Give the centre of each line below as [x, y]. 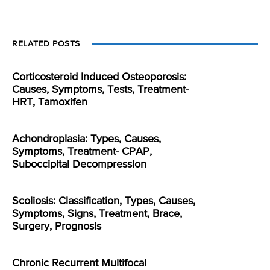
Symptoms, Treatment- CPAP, [82, 152]
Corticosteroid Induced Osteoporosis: [99, 77]
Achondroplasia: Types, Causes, [86, 140]
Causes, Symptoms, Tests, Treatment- [100, 90]
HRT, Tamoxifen [50, 103]
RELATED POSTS [46, 44]
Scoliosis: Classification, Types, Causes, [104, 202]
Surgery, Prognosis [57, 227]
